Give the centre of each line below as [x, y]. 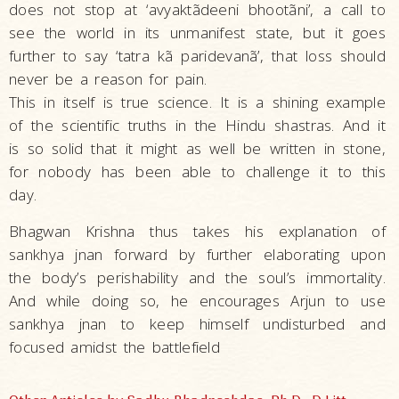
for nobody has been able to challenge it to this [197, 171]
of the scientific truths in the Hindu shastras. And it [197, 125]
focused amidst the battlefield [118, 347]
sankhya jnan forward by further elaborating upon [197, 254]
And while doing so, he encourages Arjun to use [197, 301]
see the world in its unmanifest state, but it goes [197, 33]
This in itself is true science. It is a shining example [197, 102]
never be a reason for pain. [108, 79]
